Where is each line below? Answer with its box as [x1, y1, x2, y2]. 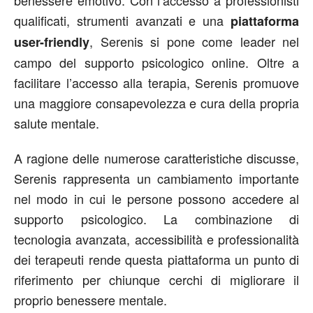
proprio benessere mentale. [14, 291, 167, 309]
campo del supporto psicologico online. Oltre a [14, 53, 299, 71]
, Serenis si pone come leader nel [89, 32, 299, 50]
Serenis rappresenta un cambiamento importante [14, 169, 299, 187]
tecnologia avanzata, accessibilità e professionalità [14, 230, 299, 248]
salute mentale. [14, 114, 99, 132]
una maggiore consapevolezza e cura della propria [14, 94, 299, 112]
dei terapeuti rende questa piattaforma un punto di [14, 250, 299, 268]
